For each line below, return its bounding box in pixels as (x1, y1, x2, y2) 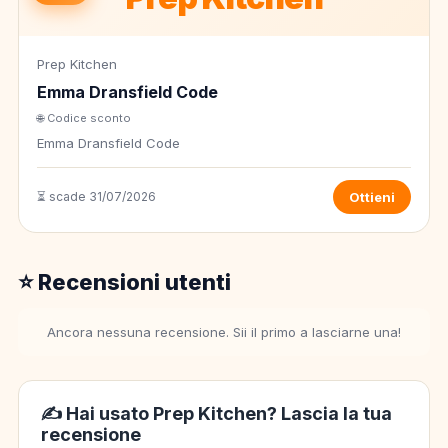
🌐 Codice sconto (37, 111, 131, 126)
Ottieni (349, 189, 395, 206)
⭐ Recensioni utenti (18, 269, 231, 296)
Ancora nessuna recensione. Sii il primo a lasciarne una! (47, 324, 401, 341)
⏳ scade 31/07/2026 (37, 189, 156, 205)
